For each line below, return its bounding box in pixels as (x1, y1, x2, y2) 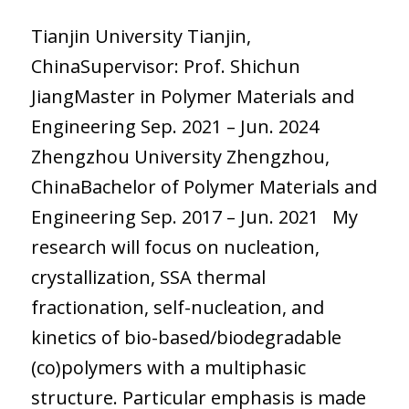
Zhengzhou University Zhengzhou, (30, 143, 330, 169)
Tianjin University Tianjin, (30, 23, 251, 48)
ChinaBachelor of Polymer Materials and (30, 173, 377, 199)
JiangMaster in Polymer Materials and (30, 83, 354, 109)
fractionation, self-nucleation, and (30, 294, 324, 320)
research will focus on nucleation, (30, 234, 320, 259)
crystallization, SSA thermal (30, 264, 266, 289)
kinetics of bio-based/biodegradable (30, 324, 341, 350)
